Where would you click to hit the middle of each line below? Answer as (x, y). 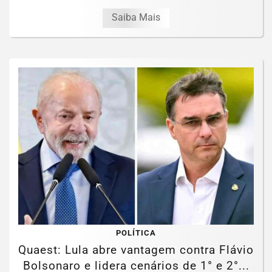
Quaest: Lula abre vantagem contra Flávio (136, 250)
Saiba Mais (136, 18)
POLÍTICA (136, 233)
